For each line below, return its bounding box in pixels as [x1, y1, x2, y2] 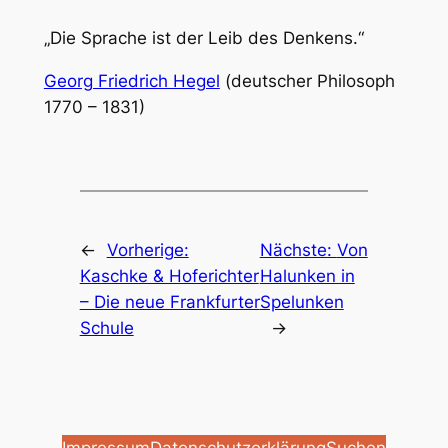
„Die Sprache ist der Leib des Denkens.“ [43, 28, 364, 49]
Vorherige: [106, 239, 189, 260]
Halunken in [259, 265, 355, 286]
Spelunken [259, 291, 344, 312]
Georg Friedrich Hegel [43, 71, 220, 92]
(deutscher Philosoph [219, 71, 395, 92]
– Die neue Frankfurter [79, 291, 260, 312]
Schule [79, 317, 134, 338]
